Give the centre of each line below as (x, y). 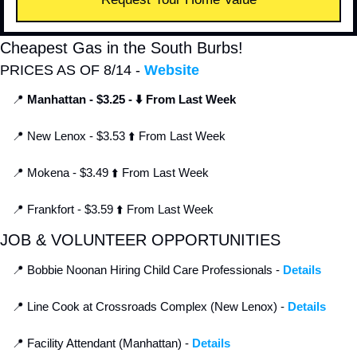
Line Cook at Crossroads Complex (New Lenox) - (156, 307)
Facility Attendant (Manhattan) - (108, 343)
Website (172, 71)
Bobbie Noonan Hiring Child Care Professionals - (153, 270)
